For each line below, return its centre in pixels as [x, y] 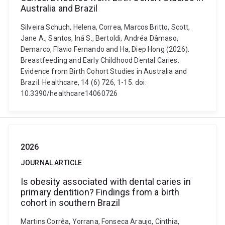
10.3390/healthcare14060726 [69, 93]
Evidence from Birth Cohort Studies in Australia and [104, 71]
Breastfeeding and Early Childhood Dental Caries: [100, 60]
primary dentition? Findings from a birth [100, 192]
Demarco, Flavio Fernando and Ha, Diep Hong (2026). [105, 49]
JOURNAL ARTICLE [51, 163]
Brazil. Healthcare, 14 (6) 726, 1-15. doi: [84, 82]
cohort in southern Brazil [71, 203]
